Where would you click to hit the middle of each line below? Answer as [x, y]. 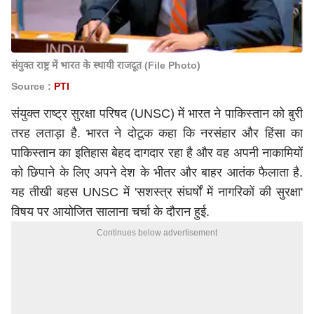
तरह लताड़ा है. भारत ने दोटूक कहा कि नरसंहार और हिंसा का [157, 133]
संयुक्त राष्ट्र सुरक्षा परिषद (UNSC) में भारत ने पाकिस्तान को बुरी [157, 114]
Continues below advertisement [157, 233]
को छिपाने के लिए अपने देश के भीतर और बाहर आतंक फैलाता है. [157, 172]
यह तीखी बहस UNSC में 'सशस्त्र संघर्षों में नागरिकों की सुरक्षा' [157, 192]
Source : [33, 86]
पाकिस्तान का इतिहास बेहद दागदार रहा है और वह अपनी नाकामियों [157, 153]
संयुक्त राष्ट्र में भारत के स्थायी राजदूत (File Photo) [106, 65]
